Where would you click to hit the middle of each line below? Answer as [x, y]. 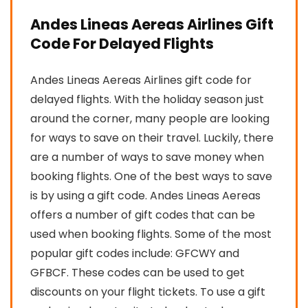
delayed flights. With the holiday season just [147, 99]
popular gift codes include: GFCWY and [135, 253]
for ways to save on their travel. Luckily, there [152, 137]
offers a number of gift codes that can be [143, 214]
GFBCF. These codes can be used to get [137, 272]
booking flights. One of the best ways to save [151, 176]
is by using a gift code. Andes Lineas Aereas [145, 195]
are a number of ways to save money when [147, 157]
